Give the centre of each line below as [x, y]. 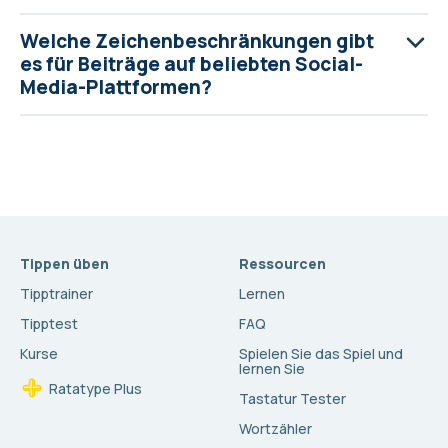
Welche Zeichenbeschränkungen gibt [197, 41]
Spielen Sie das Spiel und [321, 353]
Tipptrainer [56, 293]
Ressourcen [282, 263]
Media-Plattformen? [116, 87]
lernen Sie [272, 368]
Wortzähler [275, 428]
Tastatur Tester [292, 398]
